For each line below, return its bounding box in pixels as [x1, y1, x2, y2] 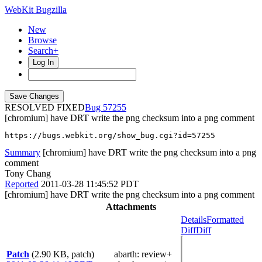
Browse [28, 35, 57, 45]
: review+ [137, 249, 172, 259]
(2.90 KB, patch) [32, 249, 94, 259]
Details [181, 215, 206, 225]
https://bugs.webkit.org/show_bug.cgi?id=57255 [5, 131, 215, 140]
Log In [33, 58, 54, 67]
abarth [114, 249, 137, 259]
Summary [5, 147, 40, 157]
